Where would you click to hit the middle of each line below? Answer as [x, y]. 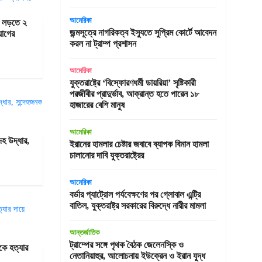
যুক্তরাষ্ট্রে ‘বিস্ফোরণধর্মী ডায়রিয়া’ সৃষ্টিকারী [132, 83]
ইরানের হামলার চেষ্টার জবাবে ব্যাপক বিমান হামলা [139, 144]
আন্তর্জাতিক [84, 232]
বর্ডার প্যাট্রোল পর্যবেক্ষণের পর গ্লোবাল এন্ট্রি [135, 194]
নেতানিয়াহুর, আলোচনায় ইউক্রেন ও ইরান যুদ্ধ [137, 256]
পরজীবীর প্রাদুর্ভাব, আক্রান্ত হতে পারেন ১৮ [134, 94]
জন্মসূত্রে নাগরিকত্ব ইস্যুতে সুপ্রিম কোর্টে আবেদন [143, 32]
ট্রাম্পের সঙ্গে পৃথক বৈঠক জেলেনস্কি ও [126, 245]
